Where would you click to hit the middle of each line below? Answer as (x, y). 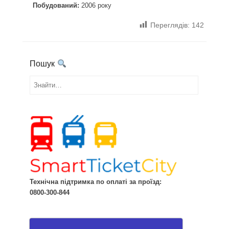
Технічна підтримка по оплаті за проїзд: (96, 181)
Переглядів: (170, 25)
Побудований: (56, 5)
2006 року (95, 5)
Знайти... (44, 81)
